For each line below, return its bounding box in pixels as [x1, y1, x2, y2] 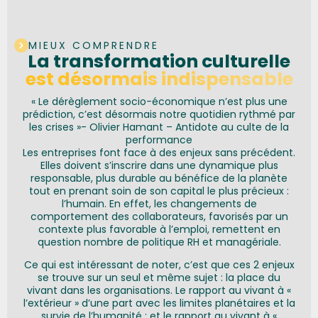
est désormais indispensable [25, 66, 293, 92]
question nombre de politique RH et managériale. [37, 234, 281, 249]
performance [126, 132, 192, 147]
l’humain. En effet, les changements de [61, 196, 257, 211]
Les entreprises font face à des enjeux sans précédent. [23, 145, 295, 160]
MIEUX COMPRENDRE [28, 38, 159, 53]
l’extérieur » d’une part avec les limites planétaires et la [23, 296, 295, 311]
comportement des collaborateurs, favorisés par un [30, 209, 288, 224]
